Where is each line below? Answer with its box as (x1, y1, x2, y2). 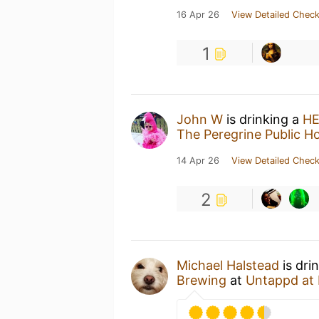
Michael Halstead (177, 257, 279, 273)
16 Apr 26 (177, 9, 219, 20)
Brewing (177, 272, 226, 288)
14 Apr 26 (177, 155, 219, 166)
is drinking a (223, 111, 303, 127)
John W (177, 111, 223, 127)
